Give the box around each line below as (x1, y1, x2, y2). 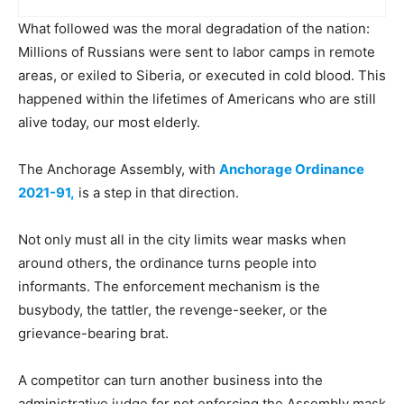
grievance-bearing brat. (18, 325, 169, 342)
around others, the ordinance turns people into (18, 254, 317, 271)
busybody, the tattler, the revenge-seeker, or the (18, 301, 327, 318)
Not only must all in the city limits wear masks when (18, 231, 346, 248)
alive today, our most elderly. (18, 114, 200, 131)
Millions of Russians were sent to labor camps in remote (18, 43, 375, 60)
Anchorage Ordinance (219, 161, 364, 178)
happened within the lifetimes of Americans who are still (18, 90, 376, 107)
